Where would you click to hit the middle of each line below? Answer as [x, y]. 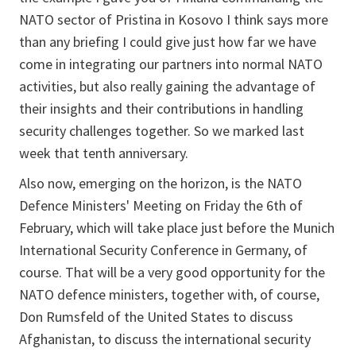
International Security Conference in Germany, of [163, 250]
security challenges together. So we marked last [162, 131]
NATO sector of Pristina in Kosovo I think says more [174, 19]
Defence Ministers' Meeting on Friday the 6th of [161, 205]
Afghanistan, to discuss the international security [165, 339]
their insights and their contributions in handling [161, 108]
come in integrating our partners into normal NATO [171, 64]
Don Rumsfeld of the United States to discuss [156, 317]
